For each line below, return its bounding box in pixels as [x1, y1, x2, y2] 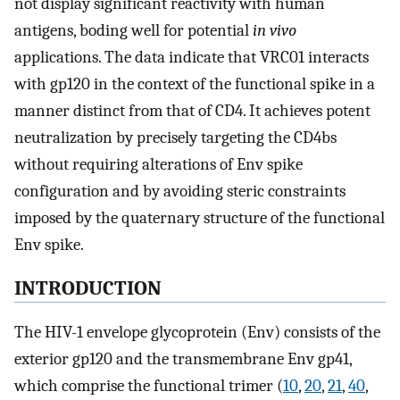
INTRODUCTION [14, 276, 162, 300]
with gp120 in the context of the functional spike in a [14, 74, 375, 95]
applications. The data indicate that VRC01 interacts [14, 47, 369, 68]
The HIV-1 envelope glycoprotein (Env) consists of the [14, 321, 380, 342]
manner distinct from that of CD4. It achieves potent [14, 101, 371, 121]
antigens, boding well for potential [14, 21, 253, 41]
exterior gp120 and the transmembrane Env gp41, [14, 348, 352, 369]
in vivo [253, 21, 296, 41]
